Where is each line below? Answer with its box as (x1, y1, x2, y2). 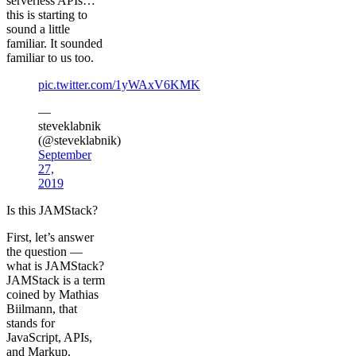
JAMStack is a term (6, 273, 105, 288)
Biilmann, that (6, 302, 77, 316)
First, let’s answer (6, 230, 94, 245)
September (38, 148, 91, 162)
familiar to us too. (6, 51, 94, 65)
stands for (6, 316, 55, 331)
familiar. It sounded (6, 37, 103, 51)
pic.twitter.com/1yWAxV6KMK (38, 78, 200, 92)
